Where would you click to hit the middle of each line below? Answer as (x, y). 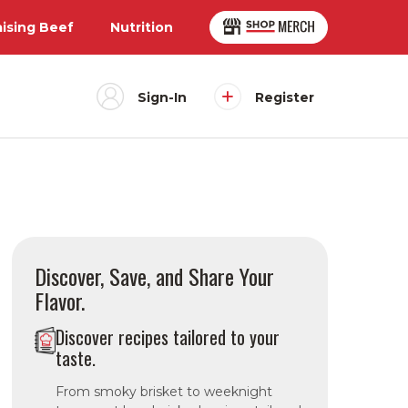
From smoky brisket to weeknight (163, 392)
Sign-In (162, 97)
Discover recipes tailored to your (167, 337)
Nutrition (142, 27)
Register (285, 97)
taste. (75, 358)
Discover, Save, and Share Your (155, 276)
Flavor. (60, 301)
